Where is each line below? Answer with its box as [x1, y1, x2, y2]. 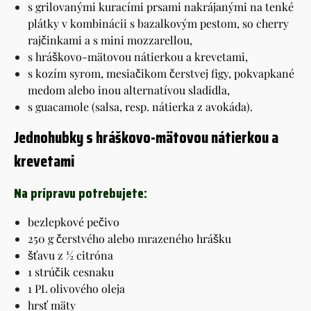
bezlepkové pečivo [28, 214, 119, 229]
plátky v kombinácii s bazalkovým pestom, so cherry [28, 15, 289, 31]
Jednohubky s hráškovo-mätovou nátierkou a [14, 124, 278, 150]
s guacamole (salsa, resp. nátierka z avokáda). [28, 99, 253, 114]
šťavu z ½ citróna [28, 247, 113, 262]
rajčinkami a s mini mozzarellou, [28, 32, 192, 47]
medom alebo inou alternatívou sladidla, [28, 82, 230, 97]
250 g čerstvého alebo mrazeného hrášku [28, 230, 231, 246]
